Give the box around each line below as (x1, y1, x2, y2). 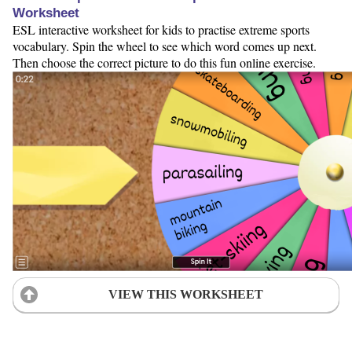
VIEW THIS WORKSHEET (108, 288, 263, 302)
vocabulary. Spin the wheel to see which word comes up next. (13, 38, 317, 55)
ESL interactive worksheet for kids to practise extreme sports (13, 21, 310, 38)
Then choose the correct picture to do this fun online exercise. (13, 54, 316, 71)
